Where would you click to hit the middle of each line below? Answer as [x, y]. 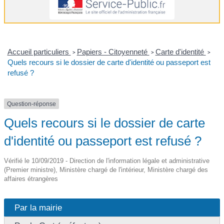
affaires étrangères [31, 179]
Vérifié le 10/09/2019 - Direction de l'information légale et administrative [107, 161]
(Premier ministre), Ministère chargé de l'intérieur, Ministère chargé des [106, 170]
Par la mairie [38, 208]
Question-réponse [31, 104]
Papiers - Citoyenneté [113, 51]
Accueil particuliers [39, 51]
